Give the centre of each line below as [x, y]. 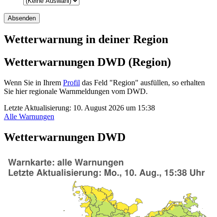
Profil [71, 82]
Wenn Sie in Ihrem [33, 82]
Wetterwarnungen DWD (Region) [87, 62]
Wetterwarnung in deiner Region [86, 39]
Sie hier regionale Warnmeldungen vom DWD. [76, 91]
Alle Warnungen [29, 116]
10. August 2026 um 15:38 [114, 108]
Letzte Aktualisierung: [39, 108]
